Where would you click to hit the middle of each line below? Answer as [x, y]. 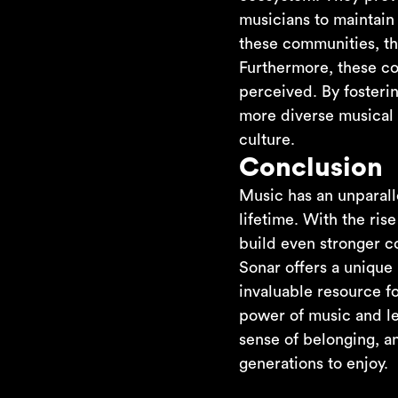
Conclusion [310, 168]
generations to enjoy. [313, 363]
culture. [267, 139]
